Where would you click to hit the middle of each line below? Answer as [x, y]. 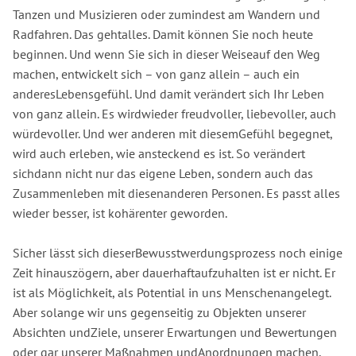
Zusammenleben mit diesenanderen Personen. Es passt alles [176, 193]
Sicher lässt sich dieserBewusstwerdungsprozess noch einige [178, 253]
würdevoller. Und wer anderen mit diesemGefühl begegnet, [172, 133]
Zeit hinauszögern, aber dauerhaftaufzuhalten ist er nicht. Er [174, 273]
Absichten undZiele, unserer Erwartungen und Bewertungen [175, 333]
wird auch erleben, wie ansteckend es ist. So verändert [159, 153]
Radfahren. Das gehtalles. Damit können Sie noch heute [163, 34]
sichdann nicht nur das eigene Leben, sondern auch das [163, 173]
